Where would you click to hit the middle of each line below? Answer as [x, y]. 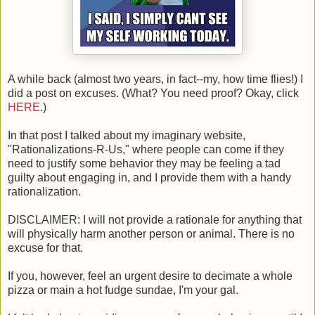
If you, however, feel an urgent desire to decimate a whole [150, 276]
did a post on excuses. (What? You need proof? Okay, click [153, 93]
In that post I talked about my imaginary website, [127, 135]
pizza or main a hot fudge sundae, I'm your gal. [124, 290]
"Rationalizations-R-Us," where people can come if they [146, 149]
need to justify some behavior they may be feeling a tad [144, 163]
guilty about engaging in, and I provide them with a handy [149, 177]
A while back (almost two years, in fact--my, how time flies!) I [155, 79]
